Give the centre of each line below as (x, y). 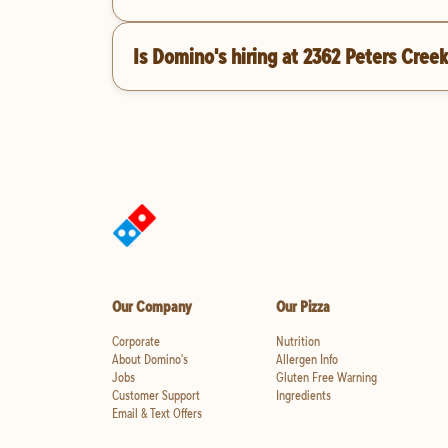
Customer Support (156, 395)
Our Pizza (302, 306)
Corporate (136, 341)
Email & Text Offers (157, 413)
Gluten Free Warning (326, 377)
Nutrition (297, 341)
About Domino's (150, 359)
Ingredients (303, 395)
